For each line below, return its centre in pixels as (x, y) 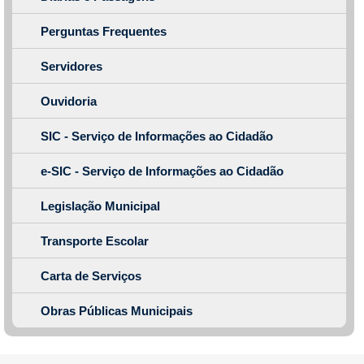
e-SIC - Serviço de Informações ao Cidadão (162, 171)
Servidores (71, 66)
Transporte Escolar (95, 241)
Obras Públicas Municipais (117, 311)
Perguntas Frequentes (104, 31)
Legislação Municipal (100, 206)
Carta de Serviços (91, 276)
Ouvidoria (69, 101)
